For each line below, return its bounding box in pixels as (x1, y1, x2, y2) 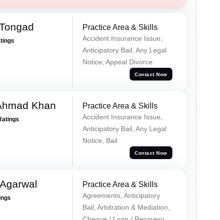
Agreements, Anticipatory (82, 192, 160, 200)
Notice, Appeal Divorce (82, 58, 153, 66)
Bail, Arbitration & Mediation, (82, 203, 170, 212)
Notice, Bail (82, 137, 117, 145)
